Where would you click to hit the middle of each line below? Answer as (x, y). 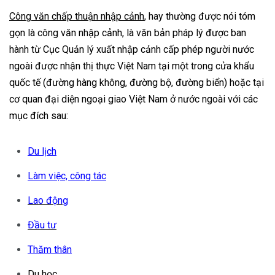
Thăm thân (50, 250)
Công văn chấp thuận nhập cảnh (77, 17)
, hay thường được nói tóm (200, 17)
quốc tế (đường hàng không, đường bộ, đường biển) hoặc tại (137, 83)
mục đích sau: (39, 116)
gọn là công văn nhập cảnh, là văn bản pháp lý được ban (128, 33)
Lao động (48, 201)
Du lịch (42, 152)
